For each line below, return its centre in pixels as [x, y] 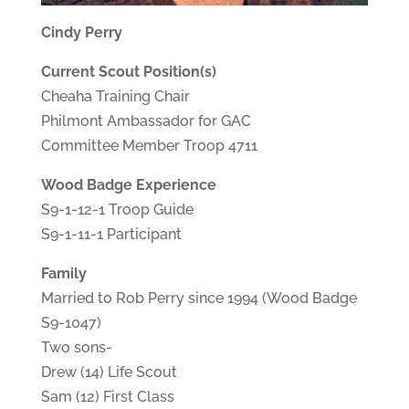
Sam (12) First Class [107, 396]
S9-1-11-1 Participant [111, 234]
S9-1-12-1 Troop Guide [117, 209]
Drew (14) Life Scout [109, 372]
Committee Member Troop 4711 [149, 145]
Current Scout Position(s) [128, 71]
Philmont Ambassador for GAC [146, 121]
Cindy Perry [81, 32]
